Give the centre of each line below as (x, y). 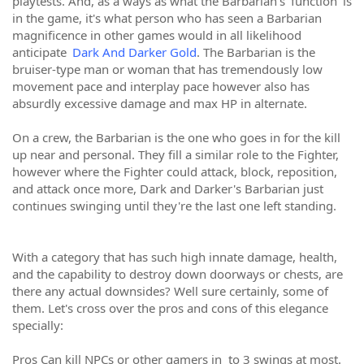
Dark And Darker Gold (134, 52)
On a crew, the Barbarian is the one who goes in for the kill (176, 137)
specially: (38, 325)
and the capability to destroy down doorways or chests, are (178, 274)
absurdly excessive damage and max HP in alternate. (160, 103)
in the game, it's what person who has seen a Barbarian (167, 18)
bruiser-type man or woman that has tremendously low (167, 69)
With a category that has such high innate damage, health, (175, 257)
